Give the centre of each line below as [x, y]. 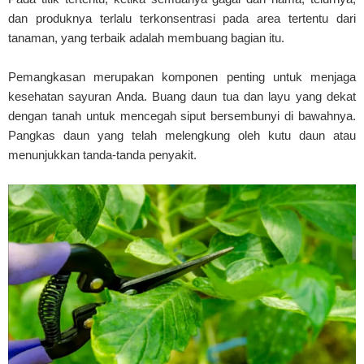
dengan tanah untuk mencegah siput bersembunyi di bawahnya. [182, 116]
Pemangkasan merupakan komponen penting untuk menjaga [182, 77]
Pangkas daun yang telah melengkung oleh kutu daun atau [182, 136]
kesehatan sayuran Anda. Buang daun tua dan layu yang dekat [182, 97]
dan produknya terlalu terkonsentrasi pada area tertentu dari [182, 19]
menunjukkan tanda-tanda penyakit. [102, 155]
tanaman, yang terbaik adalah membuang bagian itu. [146, 38]
